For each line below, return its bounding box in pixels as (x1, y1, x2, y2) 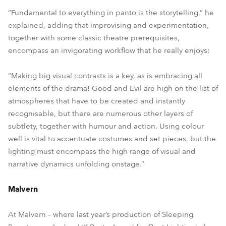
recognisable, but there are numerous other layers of (8, 108, 193, 119)
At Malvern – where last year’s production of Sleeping (8, 209, 193, 219)
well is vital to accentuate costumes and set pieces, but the (8, 134, 216, 144)
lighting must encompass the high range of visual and (8, 146, 196, 156)
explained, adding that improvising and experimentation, (8, 20, 209, 30)
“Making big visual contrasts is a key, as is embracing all (8, 71, 202, 81)
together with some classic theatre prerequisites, (8, 33, 180, 43)
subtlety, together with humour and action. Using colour (8, 121, 204, 131)
